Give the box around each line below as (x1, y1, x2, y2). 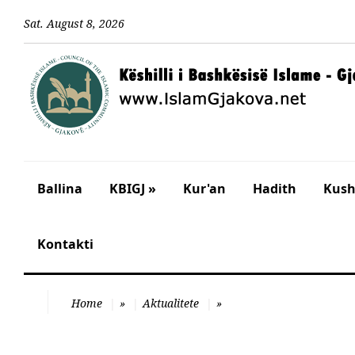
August (47, 15, 83, 31)
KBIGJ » (109, 180, 156, 197)
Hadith (253, 180, 296, 197)
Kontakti (37, 235, 94, 253)
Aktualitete (143, 296, 199, 311)
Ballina (37, 180, 82, 197)
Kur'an (183, 180, 226, 197)
